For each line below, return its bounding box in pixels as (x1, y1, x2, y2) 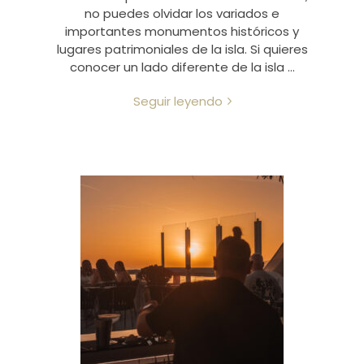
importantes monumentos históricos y (65, 23, 299, 40)
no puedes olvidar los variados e (84, 5, 279, 22)
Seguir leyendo (132, 93, 223, 110)
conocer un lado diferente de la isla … (69, 58, 295, 76)
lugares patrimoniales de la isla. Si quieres (56, 41, 308, 58)
